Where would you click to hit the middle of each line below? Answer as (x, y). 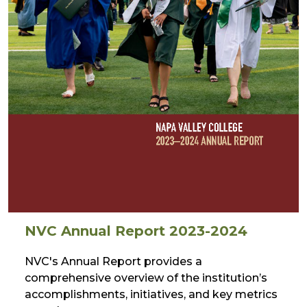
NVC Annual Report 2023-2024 (136, 231)
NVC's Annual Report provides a (113, 261)
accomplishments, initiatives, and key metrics (151, 294)
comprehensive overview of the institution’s (146, 278)
